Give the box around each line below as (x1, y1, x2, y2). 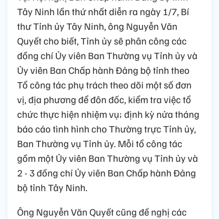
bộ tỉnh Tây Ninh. (17, 180, 88, 194)
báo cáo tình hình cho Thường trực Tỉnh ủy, (17, 122, 196, 135)
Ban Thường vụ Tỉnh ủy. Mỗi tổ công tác (17, 136, 182, 150)
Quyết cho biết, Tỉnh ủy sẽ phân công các (17, 34, 187, 47)
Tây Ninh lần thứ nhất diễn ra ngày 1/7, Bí (17, 4, 189, 18)
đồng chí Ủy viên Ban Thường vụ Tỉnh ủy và (17, 48, 197, 62)
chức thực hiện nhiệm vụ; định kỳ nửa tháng (17, 107, 199, 120)
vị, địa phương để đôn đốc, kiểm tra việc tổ (17, 92, 191, 106)
